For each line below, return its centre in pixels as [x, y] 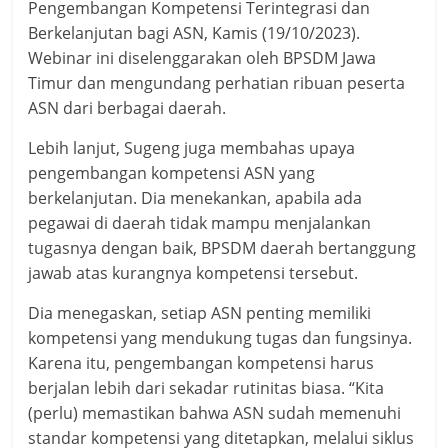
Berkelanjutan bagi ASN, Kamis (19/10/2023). [194, 33]
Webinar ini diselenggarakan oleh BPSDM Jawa [202, 58]
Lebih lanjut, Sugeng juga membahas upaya [192, 148]
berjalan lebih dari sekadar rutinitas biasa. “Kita [206, 388]
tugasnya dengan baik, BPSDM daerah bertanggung [222, 248]
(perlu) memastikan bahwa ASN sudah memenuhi [215, 413]
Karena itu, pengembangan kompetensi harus [201, 363]
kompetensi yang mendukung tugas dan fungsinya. [220, 338]
